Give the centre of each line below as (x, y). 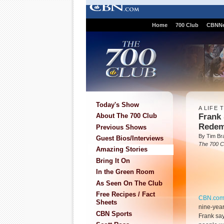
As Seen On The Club (129, 183)
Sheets (106, 202)
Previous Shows (121, 127)
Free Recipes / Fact (125, 194)
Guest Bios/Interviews (130, 138)
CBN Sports (114, 213)
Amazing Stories (122, 149)
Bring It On (113, 160)
